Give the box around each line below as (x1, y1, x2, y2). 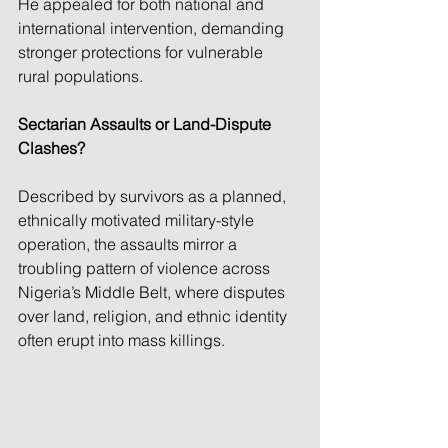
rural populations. (18, 65, 143, 86)
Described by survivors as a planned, (18, 185, 290, 206)
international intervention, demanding (18, 17, 288, 38)
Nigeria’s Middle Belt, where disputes (18, 281, 289, 302)
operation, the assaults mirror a (18, 233, 241, 254)
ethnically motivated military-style (18, 209, 258, 230)
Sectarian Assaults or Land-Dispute (18, 113, 275, 134)
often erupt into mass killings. (18, 329, 225, 350)
